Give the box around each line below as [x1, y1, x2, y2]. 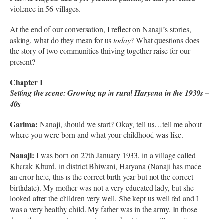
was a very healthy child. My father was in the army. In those [10, 203, 197, 214]
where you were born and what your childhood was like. [10, 129, 183, 140]
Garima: [10, 118, 40, 130]
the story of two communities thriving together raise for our [10, 45, 190, 56]
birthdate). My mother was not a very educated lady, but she [10, 182, 194, 193]
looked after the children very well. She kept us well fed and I [10, 193, 198, 203]
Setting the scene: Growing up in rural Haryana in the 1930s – [10, 87, 209, 98]
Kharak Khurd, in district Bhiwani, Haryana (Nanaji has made [10, 160, 201, 171]
